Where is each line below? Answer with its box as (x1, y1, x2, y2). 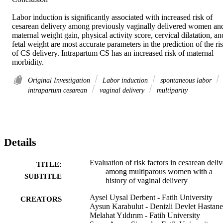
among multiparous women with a (106, 167, 213, 176)
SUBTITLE (24, 172, 62, 180)
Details (4, 136, 36, 149)
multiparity (155, 86, 188, 95)
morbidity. (12, 58, 44, 67)
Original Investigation (28, 76, 92, 85)
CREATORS (20, 195, 62, 203)
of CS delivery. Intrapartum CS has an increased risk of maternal (12, 49, 214, 58)
